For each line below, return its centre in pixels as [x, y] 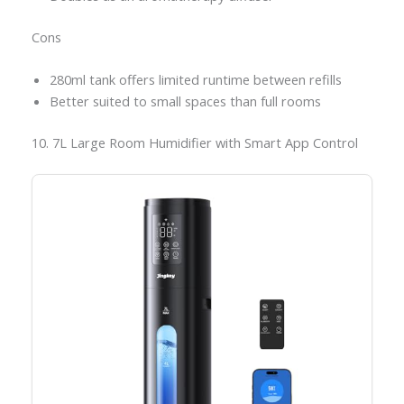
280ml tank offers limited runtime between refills [195, 80]
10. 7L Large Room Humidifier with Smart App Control [194, 142]
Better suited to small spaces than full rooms [185, 101]
